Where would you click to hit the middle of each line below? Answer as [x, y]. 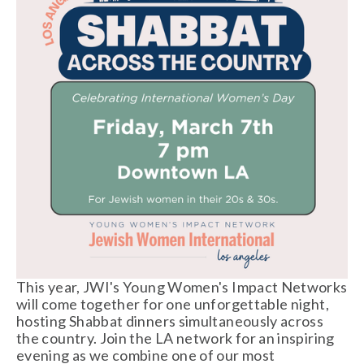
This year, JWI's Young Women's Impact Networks [182, 287]
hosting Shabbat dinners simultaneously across [170, 321]
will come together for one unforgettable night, [173, 304]
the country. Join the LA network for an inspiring [175, 338]
